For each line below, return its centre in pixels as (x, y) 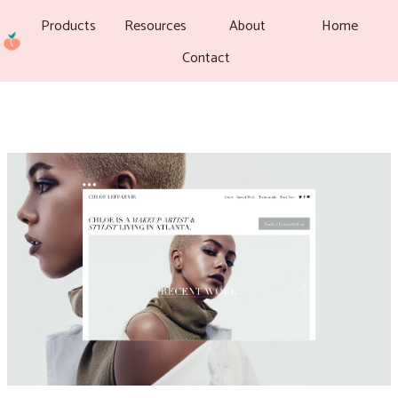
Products (68, 26)
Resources (155, 26)
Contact (206, 58)
